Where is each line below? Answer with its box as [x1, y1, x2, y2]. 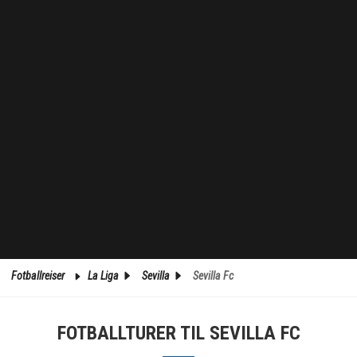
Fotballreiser [11, 269, 67, 282]
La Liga [88, 269, 121, 282]
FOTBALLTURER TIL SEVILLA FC [57, 321, 300, 344]
